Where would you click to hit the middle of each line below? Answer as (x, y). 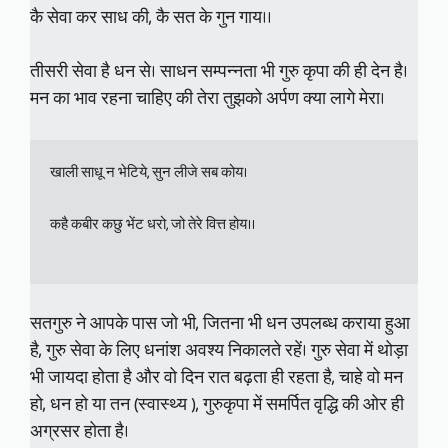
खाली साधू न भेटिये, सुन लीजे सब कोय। (148, 173)
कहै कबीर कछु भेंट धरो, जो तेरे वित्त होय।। (152, 225)
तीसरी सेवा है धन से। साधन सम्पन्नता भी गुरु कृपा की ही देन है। (219, 72)
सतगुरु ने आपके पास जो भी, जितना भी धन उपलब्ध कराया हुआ (220, 324)
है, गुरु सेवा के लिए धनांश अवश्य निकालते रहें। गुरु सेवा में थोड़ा (219, 351)
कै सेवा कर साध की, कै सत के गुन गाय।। (151, 18)
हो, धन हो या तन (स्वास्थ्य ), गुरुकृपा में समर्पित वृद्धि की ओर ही (217, 405)
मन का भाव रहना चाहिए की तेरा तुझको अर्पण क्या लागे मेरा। (207, 99)
